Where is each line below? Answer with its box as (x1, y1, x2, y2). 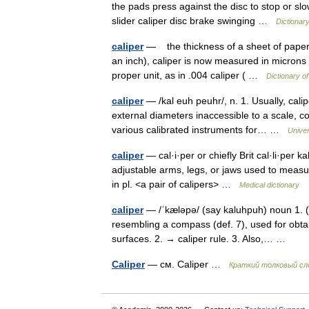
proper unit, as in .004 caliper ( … (112, 70, 266, 81)
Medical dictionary (239, 181, 299, 189)
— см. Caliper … (145, 259, 229, 270)
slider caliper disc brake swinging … (112, 15, 276, 26)
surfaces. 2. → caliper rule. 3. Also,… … (112, 233, 291, 244)
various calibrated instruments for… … (112, 124, 288, 135)
